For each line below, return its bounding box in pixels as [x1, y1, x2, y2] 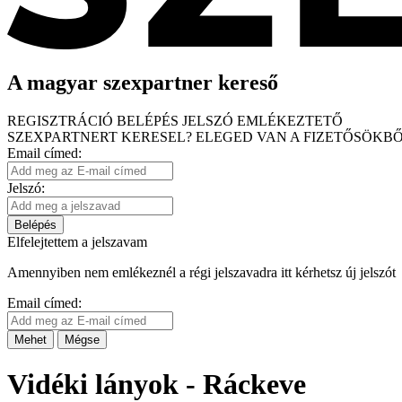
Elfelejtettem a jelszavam [7, 233, 147, 249]
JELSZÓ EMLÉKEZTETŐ [182, 112, 343, 128]
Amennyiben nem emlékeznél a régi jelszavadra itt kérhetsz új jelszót [7, 264, 396, 280]
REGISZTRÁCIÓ [7, 112, 117, 128]
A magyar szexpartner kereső [7, 70, 278, 94]
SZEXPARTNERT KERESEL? [7, 128, 192, 144]
